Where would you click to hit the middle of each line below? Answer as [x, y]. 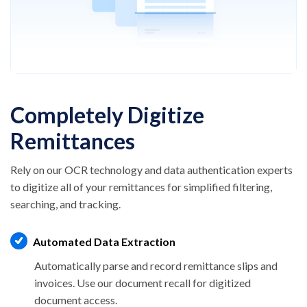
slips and [257, 266]
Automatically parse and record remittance [136, 266]
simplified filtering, [228, 187]
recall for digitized [208, 283]
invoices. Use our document [99, 283]
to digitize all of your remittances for [97, 187]
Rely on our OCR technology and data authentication [134, 170]
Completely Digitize [107, 115]
